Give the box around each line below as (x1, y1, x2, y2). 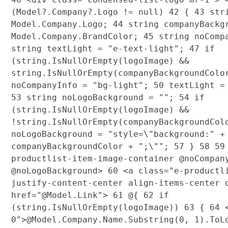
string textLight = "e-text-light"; (11, 43, 189, 53)
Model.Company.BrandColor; (11, 31, 144, 41)
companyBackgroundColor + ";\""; (11, 141, 174, 151)
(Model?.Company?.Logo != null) (11, 7, 169, 17)
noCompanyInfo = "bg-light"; (11, 80, 154, 90)
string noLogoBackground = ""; (21, 92, 179, 102)
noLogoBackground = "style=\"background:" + (11, 129, 225, 139)
